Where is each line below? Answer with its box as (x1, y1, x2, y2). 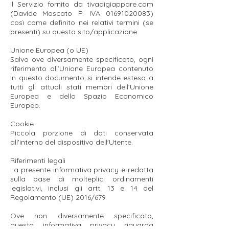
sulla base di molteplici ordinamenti (10, 174, 153, 184)
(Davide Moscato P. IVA (10, 9, 106, 18)
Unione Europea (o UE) (10, 45, 88, 55)
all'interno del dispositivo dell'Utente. (10, 138, 133, 147)
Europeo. (10, 101, 40, 110)
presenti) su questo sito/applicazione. (10, 27, 139, 36)
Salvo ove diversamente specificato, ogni (10, 55, 153, 64)
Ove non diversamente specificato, (10, 211, 153, 220)
